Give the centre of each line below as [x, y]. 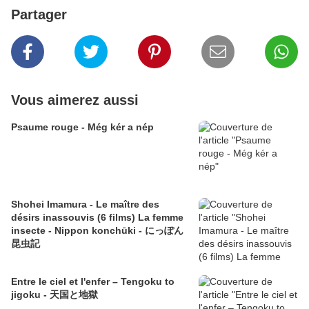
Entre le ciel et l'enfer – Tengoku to [93, 282]
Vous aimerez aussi [75, 100]
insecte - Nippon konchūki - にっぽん [97, 231]
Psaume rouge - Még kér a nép [82, 127]
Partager [39, 15]
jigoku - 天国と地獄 [54, 295]
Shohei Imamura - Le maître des [85, 205]
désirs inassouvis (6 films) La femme [97, 218]
